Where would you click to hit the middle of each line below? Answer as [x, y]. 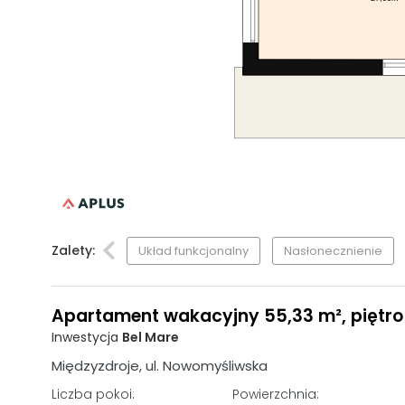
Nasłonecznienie [333, 250]
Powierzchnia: [276, 394]
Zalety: [73, 251]
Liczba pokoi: [93, 394]
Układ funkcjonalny [193, 250]
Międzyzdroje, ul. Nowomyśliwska [160, 365]
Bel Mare [151, 337]
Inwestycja [87, 337]
